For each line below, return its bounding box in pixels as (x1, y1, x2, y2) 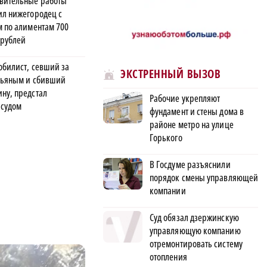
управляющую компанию (150, 223, 241, 237)
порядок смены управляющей (150, 170, 259, 184)
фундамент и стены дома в (150, 104, 244, 118)
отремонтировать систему (150, 237, 243, 250)
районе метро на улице (150, 117, 234, 131)
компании (150, 184, 186, 197)
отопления (150, 250, 187, 263)
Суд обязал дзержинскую (150, 210, 239, 224)
